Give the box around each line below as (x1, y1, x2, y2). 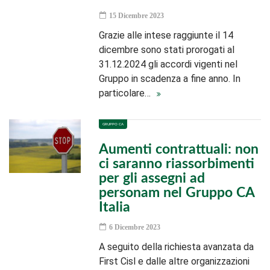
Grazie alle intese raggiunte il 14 (99, 30, 234, 41)
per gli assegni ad (99, 171, 206, 185)
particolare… (99, 87, 154, 99)
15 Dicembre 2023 (107, 11, 165, 20)
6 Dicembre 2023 (107, 223, 161, 231)
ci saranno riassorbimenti (99, 157, 255, 171)
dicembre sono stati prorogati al (99, 44, 235, 55)
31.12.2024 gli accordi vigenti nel (99, 58, 238, 70)
